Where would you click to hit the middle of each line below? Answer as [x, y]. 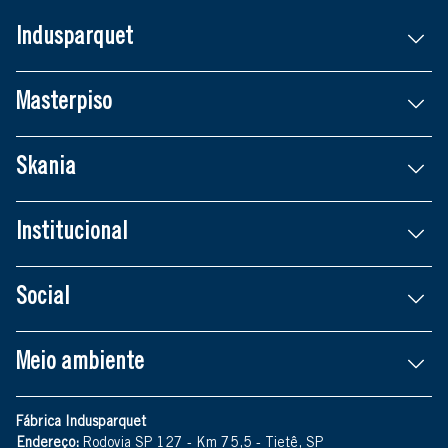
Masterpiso [64, 103]
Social [43, 298]
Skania [46, 168]
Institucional [72, 233]
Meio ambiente [80, 363]
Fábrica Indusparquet [81, 422]
